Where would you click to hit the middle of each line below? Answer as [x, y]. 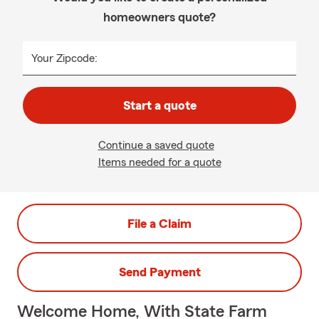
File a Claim [159, 224]
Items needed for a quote [159, 162]
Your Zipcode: [64, 58]
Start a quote [159, 105]
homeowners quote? [159, 17]
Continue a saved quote [156, 145]
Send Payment [159, 272]
